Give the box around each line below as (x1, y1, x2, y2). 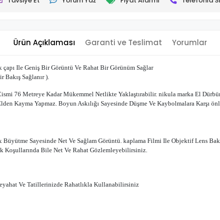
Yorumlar (171, 37, 207, 48)
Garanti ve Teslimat (84, 37, 162, 48)
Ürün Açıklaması (13, 37, 75, 48)
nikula (159, 90, 177, 98)
